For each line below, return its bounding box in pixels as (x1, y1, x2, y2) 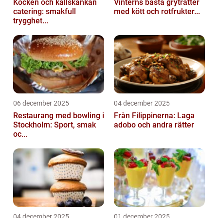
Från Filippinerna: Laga (114, 110, 195, 120)
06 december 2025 (13, 99, 69, 107)
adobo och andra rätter (114, 120, 194, 129)
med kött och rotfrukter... (114, 6, 200, 16)
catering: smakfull (13, 6, 76, 16)
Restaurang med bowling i (13, 110, 104, 120)
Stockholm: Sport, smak (13, 120, 96, 129)
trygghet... (13, 16, 48, 25)
